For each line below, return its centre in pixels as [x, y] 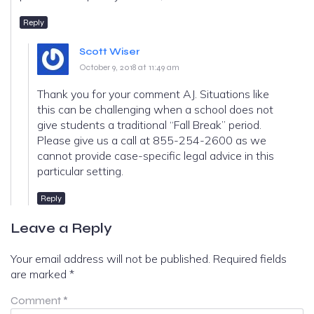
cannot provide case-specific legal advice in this [156, 155]
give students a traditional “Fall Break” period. [149, 124]
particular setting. [80, 171]
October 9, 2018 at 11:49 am [129, 67]
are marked [40, 274]
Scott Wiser [109, 51]
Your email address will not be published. [110, 258]
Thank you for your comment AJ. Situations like [153, 94]
